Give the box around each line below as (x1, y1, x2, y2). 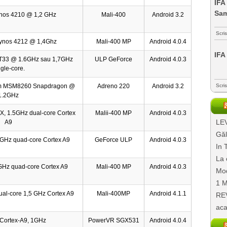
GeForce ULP (95, 136, 132, 143)
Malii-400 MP (95, 109, 132, 117)
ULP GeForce (95, 55, 132, 63)
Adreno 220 (97, 82, 130, 90)
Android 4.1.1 (149, 190, 186, 197)
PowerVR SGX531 (88, 216, 139, 224)
